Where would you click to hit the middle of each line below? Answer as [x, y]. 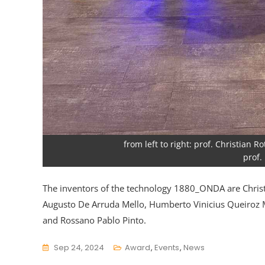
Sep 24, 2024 [79, 247]
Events [167, 247]
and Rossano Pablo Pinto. [94, 220]
